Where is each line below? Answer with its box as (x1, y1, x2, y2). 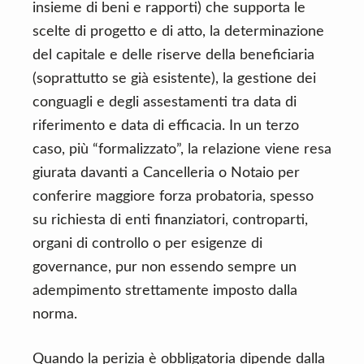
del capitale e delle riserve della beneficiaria (32, 48, 314, 63)
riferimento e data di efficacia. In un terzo (32, 119, 299, 133)
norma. (32, 307, 77, 322)
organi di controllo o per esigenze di (32, 236, 262, 251)
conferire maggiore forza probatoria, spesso (32, 189, 314, 204)
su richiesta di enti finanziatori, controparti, (32, 213, 308, 227)
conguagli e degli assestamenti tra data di (32, 95, 297, 110)
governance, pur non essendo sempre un (32, 260, 297, 275)
